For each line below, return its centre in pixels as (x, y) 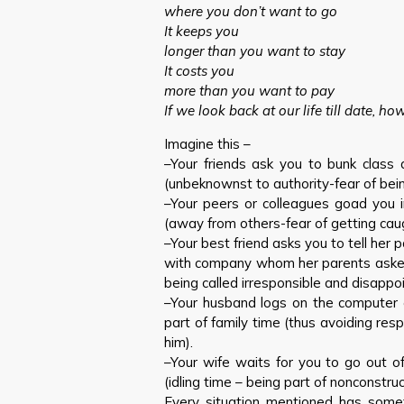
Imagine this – (207, 144)
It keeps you (202, 31)
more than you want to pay (249, 91)
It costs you (199, 71)
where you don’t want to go (251, 11)
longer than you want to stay (255, 51)
